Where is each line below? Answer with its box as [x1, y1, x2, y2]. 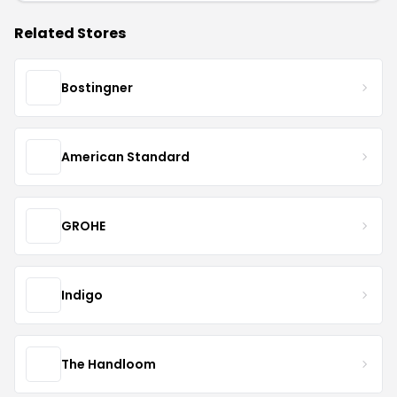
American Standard [61, 147, 190, 166]
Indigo [61, 285, 103, 304]
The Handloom [61, 354, 156, 373]
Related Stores [14, 23, 126, 43]
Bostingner [61, 78, 133, 97]
